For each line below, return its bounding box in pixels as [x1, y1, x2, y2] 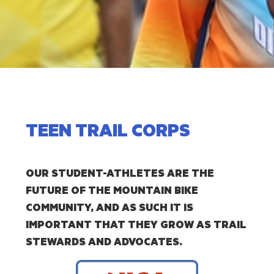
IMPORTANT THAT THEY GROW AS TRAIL [26, 217, 246, 231]
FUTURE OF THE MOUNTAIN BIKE [26, 182, 198, 197]
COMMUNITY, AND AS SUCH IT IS [26, 199, 193, 214]
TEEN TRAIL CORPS [26, 117, 190, 141]
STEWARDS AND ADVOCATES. [26, 234, 182, 248]
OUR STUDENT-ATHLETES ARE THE [26, 165, 214, 180]
